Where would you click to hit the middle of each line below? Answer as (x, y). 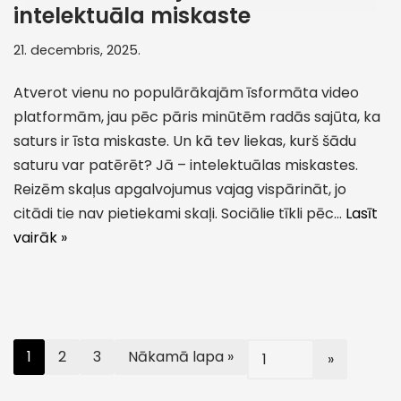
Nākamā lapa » (181, 357)
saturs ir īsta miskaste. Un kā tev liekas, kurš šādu (185, 141)
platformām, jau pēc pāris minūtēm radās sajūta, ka (197, 117)
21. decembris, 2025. (77, 51)
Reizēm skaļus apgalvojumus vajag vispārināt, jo (180, 190)
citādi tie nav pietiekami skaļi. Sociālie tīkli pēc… (179, 214)
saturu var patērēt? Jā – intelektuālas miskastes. (186, 166)
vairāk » (40, 238)
